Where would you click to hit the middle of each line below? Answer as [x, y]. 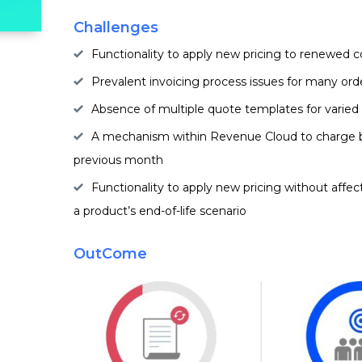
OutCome [110, 254]
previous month [118, 160]
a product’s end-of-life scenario [160, 211]
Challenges [116, 27]
